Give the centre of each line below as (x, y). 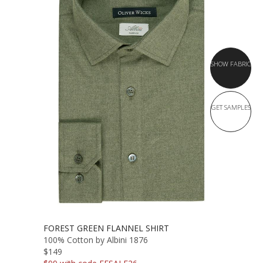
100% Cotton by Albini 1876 (96, 240)
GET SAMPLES (231, 107)
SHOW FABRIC (231, 63)
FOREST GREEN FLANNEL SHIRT (106, 228)
